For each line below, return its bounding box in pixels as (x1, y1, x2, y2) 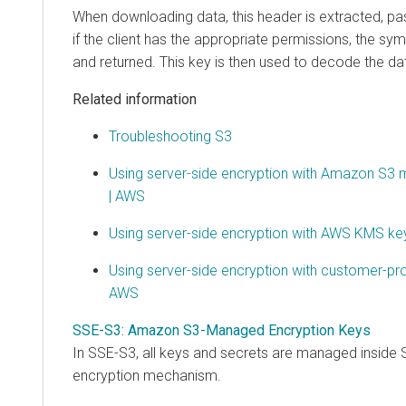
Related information (72, 90, 197, 108)
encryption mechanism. (72, 366, 221, 384)
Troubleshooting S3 (109, 127, 232, 145)
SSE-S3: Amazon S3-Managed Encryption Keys (72, 321, 371, 339)
